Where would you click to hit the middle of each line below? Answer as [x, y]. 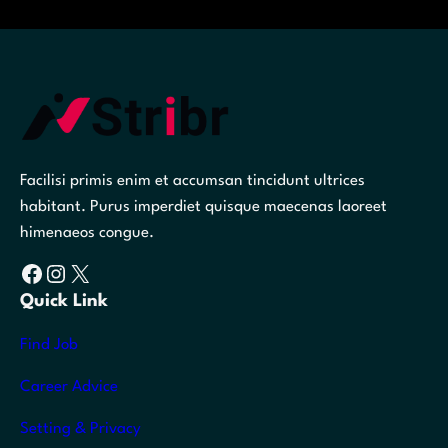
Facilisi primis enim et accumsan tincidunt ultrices [192, 181]
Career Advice [69, 387]
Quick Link [64, 301]
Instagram [52, 272]
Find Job [49, 345]
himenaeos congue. [87, 233]
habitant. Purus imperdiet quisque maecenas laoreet [203, 207]
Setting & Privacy [80, 429]
